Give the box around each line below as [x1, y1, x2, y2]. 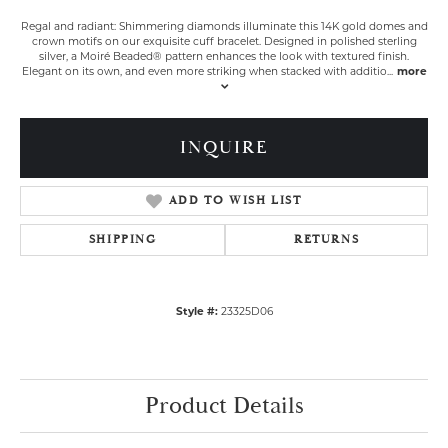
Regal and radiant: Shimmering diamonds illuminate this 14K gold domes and [20, 20, 428, 33]
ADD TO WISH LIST [168, 193, 302, 208]
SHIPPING [88, 232, 157, 247]
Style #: [175, 305, 218, 318]
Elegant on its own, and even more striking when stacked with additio [21, 65, 387, 78]
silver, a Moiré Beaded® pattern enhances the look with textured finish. [39, 50, 409, 63]
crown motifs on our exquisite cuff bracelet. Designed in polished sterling [31, 35, 417, 48]
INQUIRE [180, 136, 268, 159]
